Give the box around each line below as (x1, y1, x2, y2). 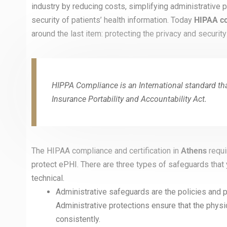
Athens (181, 146, 207, 156)
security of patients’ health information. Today (31, 15, 194, 25)
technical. (31, 173, 64, 183)
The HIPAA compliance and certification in (31, 146, 181, 156)
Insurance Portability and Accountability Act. (52, 94, 207, 104)
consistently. (56, 214, 100, 224)
